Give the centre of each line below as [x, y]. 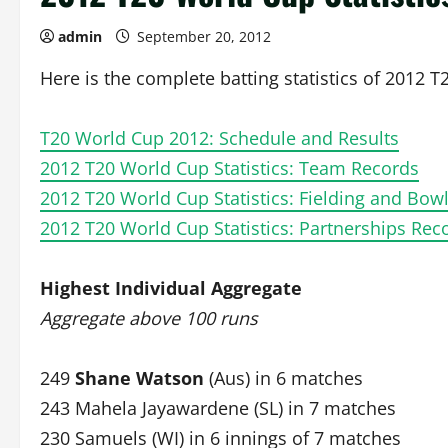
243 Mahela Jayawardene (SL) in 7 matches [218, 408]
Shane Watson [139, 378]
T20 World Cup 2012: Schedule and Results [219, 138]
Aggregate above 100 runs [149, 318]
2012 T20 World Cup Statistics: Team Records [229, 168]
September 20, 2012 [204, 36]
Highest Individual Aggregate [171, 288]
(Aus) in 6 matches [283, 378]
